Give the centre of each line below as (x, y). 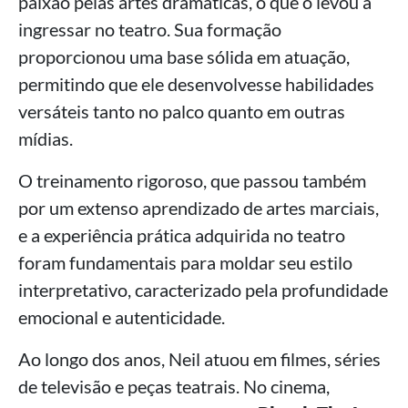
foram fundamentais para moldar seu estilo (185, 262)
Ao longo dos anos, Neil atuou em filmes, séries (199, 358)
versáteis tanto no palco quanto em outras (182, 111)
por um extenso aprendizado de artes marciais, (199, 207)
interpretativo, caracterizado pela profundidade (203, 289)
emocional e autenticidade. (122, 316)
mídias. (46, 138)
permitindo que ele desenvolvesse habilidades (196, 83)
